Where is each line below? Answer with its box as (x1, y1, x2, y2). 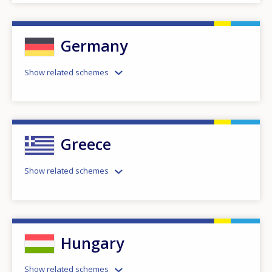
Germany (61, 35, 127, 56)
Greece (61, 134, 111, 155)
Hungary (61, 232, 124, 253)
